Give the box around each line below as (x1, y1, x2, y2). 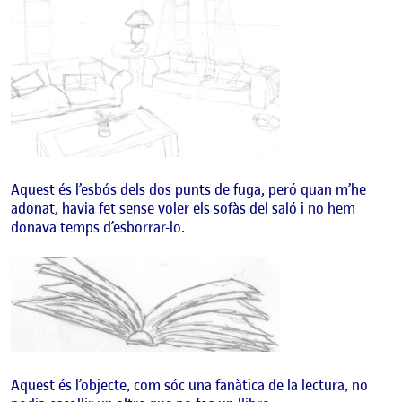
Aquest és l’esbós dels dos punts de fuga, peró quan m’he (11, 179, 366, 200)
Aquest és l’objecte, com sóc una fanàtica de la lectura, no (11, 374, 368, 395)
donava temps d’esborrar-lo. (11, 217, 185, 238)
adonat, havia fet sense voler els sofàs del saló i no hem (11, 198, 355, 219)
